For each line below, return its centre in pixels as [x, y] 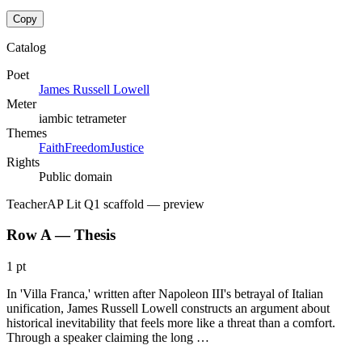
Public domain [76, 176]
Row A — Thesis [61, 235]
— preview [174, 204]
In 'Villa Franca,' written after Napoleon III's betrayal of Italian [165, 294]
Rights [23, 162]
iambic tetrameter [82, 118]
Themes [27, 133]
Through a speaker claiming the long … [108, 338]
